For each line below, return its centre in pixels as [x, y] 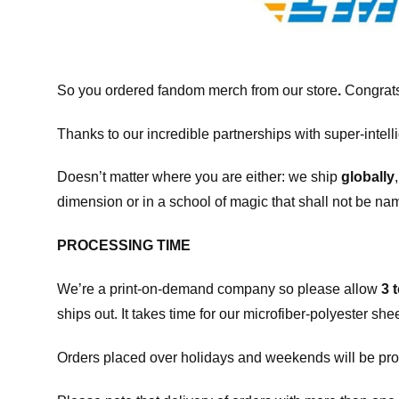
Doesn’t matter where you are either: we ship [199, 177]
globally [368, 177]
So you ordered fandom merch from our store [197, 90]
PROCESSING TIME [124, 246]
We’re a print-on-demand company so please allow [219, 289]
